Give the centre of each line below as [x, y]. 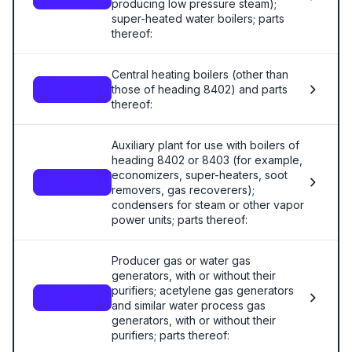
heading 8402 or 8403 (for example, [207, 160]
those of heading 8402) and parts [200, 89]
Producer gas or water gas [181, 260]
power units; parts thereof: [180, 220]
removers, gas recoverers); [183, 190]
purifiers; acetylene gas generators [203, 290]
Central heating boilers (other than [200, 74]
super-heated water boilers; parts [198, 18]
